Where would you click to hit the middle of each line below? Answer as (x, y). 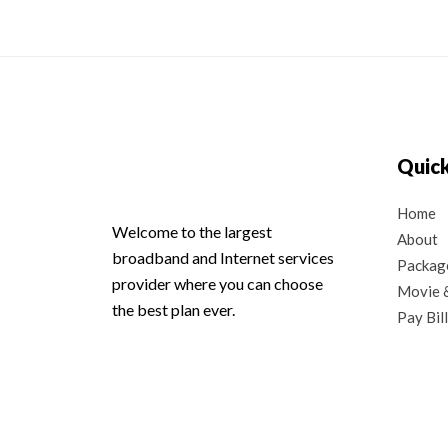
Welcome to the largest (192, 231)
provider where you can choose (217, 283)
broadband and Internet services (223, 257)
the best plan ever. (173, 309)
